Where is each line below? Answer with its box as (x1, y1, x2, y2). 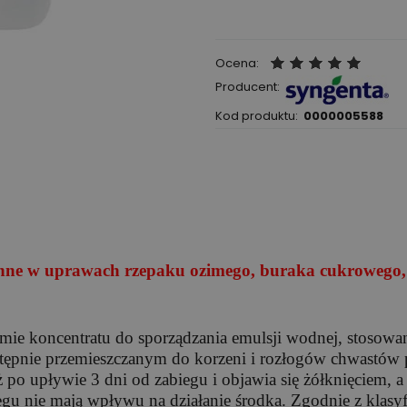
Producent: (214, 78, 280, 96)
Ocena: (214, 55, 259, 73)
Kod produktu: (214, 107, 298, 125)
